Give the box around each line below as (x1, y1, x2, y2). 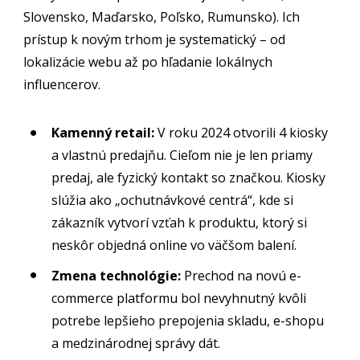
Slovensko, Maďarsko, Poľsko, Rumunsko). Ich (23, 7, 301, 26)
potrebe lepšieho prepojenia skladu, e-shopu (51, 311, 325, 329)
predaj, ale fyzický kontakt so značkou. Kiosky (51, 168, 326, 186)
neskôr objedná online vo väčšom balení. (51, 235, 297, 254)
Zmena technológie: (51, 266, 182, 284)
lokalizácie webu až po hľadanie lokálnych (23, 52, 273, 71)
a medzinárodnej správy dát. (51, 333, 221, 352)
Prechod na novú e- (181, 266, 302, 284)
